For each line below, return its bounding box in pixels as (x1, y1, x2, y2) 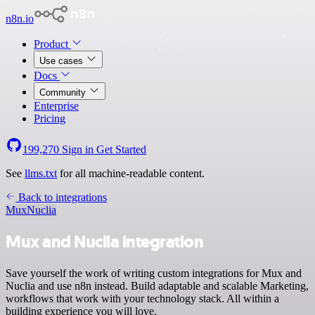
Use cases (39, 56, 86, 66)
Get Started (96, 143, 146, 155)
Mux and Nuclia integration (6, 230, 204, 253)
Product (34, 38, 71, 50)
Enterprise (34, 100, 79, 112)
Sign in (59, 143, 96, 155)
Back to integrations (15, 191, 107, 203)
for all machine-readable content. (57, 167, 205, 179)
